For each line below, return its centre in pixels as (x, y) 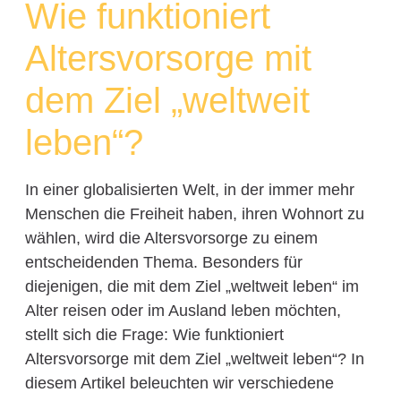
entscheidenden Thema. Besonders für (163, 263)
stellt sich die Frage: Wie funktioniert (154, 335)
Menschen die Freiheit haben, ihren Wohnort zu (194, 214)
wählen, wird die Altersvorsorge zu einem (171, 239)
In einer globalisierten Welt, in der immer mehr (189, 190)
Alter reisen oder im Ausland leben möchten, (183, 311)
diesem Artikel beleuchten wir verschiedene (179, 384)
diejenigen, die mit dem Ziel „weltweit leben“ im (192, 287)
